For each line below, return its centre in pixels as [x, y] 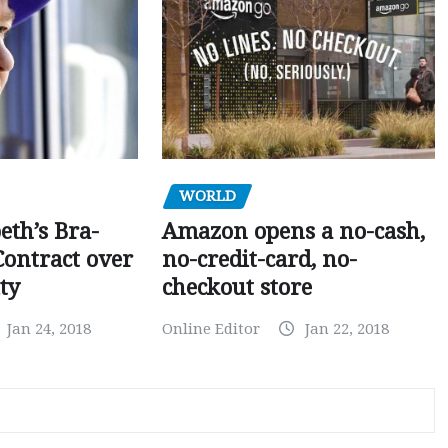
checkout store [236, 288]
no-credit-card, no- [259, 260]
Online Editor [210, 329]
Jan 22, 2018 [346, 329]
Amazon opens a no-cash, [293, 232]
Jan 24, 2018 [49, 329]
